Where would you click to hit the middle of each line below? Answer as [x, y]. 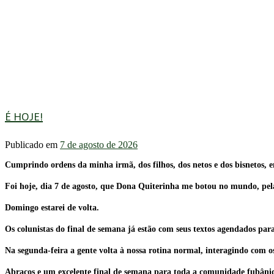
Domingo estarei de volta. [52, 208]
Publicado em [32, 145]
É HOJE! [24, 117]
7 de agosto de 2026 [99, 145]
